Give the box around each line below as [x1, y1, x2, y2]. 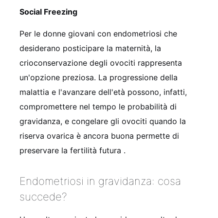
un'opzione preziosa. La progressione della [19, 72, 178, 82]
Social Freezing [19, 6, 77, 17]
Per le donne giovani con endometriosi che [19, 28, 177, 38]
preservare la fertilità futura [19, 145, 124, 155]
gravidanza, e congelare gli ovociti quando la [19, 116, 186, 126]
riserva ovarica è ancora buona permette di [19, 130, 179, 141]
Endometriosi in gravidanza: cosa [19, 174, 181, 187]
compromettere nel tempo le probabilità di [19, 101, 177, 111]
